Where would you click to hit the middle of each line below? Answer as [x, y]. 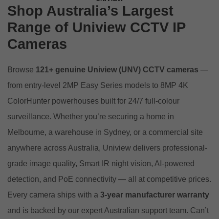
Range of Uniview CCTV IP [96, 27]
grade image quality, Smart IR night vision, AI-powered [101, 163]
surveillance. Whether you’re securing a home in [91, 116]
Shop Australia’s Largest [90, 11]
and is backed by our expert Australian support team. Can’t [108, 210]
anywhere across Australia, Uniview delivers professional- [107, 148]
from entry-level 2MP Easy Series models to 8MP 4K [98, 85]
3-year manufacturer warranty [155, 195]
